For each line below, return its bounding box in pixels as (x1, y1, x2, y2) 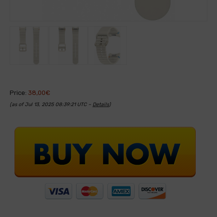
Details (93, 101, 109, 108)
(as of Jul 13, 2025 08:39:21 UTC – (10, 101, 93, 108)
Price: (10, 89, 28, 96)
